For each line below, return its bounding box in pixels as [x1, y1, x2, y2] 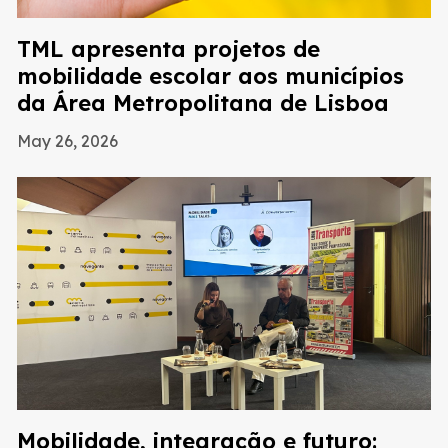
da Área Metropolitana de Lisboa [17, 88, 389, 117]
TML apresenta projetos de [17, 34, 320, 63]
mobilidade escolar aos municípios [17, 61, 404, 90]
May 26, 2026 [17, 130, 118, 151]
